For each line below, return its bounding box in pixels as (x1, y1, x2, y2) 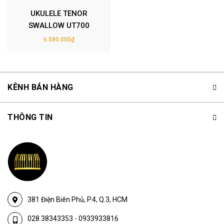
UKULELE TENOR (30, 8, 87, 18)
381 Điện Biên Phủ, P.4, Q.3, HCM (27, 195, 127, 204)
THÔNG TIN (7, 112, 53, 122)
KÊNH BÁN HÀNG (7, 82, 73, 92)
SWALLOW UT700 (28, 20, 89, 30)
